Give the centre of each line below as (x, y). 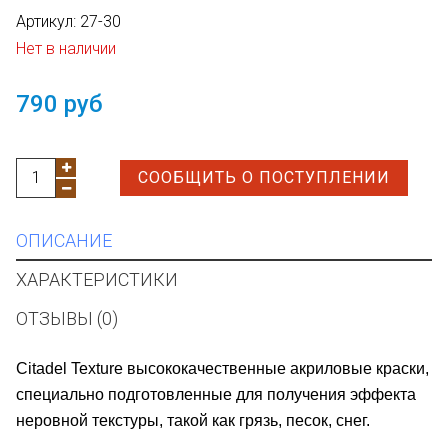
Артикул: (48, 21)
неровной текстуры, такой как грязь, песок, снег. (193, 420)
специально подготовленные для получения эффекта (216, 394)
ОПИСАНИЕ (64, 240)
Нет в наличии (66, 48)
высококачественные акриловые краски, (276, 368)
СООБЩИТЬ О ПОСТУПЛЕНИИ (264, 177)
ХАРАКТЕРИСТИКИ (97, 279)
